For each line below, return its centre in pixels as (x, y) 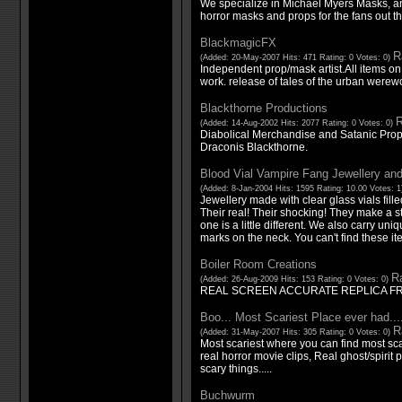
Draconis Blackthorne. (253, 147)
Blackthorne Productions (263, 108)
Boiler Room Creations (258, 264)
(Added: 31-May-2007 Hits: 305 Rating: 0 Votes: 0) (296, 332)
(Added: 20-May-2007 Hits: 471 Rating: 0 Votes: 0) (296, 57)
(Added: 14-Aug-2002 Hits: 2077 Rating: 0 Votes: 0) (297, 122)
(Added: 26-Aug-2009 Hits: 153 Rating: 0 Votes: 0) (295, 279)
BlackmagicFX (238, 42)
